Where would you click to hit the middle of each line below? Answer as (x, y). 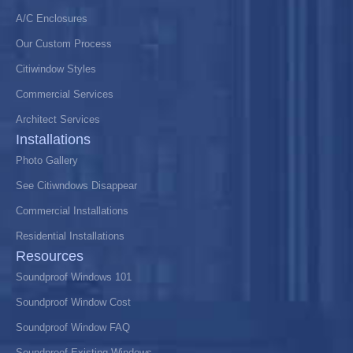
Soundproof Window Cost (73, 302)
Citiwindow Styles (56, 69)
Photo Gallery (47, 160)
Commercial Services (65, 94)
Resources (50, 256)
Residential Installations (70, 236)
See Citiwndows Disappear (76, 185)
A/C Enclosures (52, 18)
